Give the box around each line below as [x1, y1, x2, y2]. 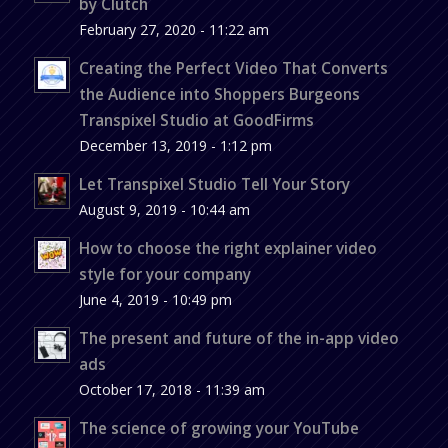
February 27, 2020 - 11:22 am [78, 19, 269, 39]
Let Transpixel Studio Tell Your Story [78, 173, 350, 194]
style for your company [78, 263, 251, 284]
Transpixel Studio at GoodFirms [78, 109, 314, 130]
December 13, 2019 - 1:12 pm [78, 135, 272, 155]
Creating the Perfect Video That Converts [78, 57, 388, 78]
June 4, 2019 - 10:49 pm [78, 289, 232, 309]
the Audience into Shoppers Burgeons [78, 83, 360, 104]
